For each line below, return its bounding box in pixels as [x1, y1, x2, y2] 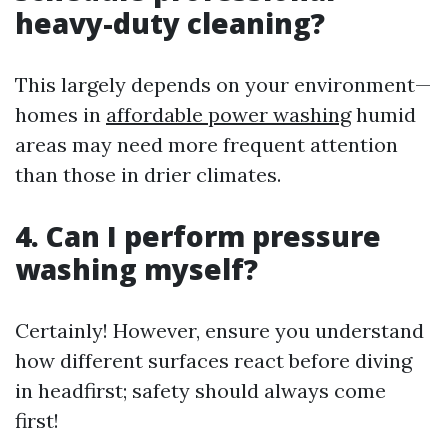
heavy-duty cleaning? [15, 4, 325, 42]
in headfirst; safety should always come [15, 378, 386, 403]
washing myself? [15, 250, 258, 288]
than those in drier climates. [15, 162, 281, 187]
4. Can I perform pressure [15, 217, 381, 255]
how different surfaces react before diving [15, 348, 412, 373]
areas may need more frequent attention [15, 132, 398, 157]
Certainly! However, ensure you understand [15, 318, 424, 343]
